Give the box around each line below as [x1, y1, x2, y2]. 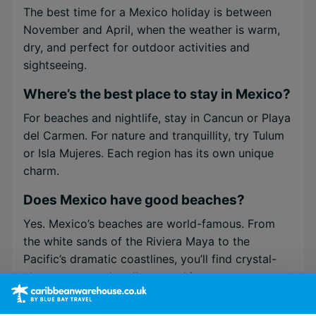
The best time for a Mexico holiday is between [23, 5, 272, 19]
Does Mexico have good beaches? [23, 192, 245, 208]
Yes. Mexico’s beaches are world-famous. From [23, 217, 275, 231]
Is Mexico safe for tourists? [23, 298, 200, 314]
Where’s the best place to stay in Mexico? [23, 86, 291, 102]
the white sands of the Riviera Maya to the [23, 234, 250, 248]
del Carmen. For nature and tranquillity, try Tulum [23, 128, 284, 142]
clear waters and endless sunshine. [23, 269, 208, 284]
